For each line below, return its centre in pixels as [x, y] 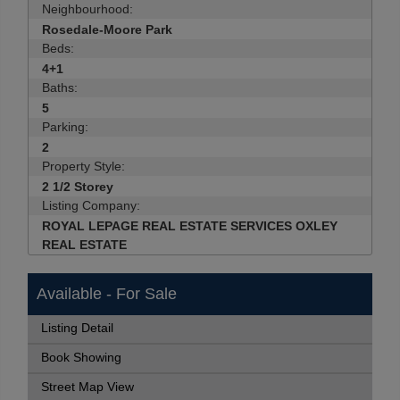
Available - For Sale [107, 294]
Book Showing [81, 358]
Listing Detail [77, 328]
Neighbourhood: [87, 9]
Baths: [60, 87]
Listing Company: [91, 205]
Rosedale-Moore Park [107, 29]
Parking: [65, 127]
